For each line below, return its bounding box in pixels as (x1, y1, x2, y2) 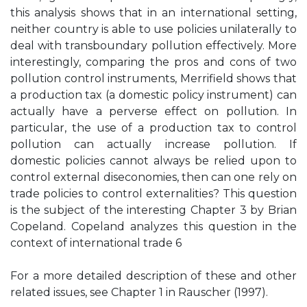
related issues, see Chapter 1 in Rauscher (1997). (10, 286, 268, 299)
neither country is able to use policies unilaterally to (10, 23, 297, 36)
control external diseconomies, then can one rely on (10, 171, 297, 184)
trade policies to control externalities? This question (10, 187, 297, 200)
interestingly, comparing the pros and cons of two (10, 56, 297, 69)
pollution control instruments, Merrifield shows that (10, 72, 297, 85)
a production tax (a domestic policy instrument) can (10, 88, 297, 101)
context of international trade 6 (10, 236, 182, 249)
